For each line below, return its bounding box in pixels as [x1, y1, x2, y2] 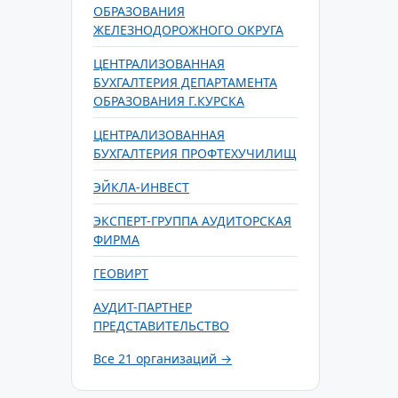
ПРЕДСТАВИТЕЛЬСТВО [93, 317, 229, 334]
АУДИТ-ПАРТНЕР [93, 298, 192, 315]
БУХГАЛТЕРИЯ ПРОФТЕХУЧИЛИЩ [93, 145, 297, 162]
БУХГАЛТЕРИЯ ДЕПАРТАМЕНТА [93, 74, 277, 91]
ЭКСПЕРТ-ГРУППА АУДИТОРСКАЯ [93, 212, 291, 229]
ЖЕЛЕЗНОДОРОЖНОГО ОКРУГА [93, 21, 283, 38]
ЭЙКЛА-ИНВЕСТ [93, 179, 189, 195]
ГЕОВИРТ [93, 265, 148, 282]
